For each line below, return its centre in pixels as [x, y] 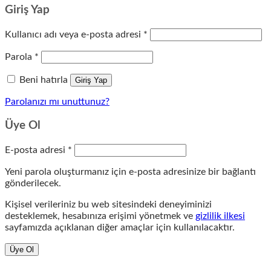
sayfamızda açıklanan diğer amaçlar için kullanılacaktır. [120, 227]
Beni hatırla [44, 80]
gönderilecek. [33, 183]
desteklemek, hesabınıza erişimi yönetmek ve [100, 216]
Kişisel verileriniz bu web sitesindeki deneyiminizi [108, 204]
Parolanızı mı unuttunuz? [57, 101]
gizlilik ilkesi [220, 216]
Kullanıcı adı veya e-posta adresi [74, 34]
